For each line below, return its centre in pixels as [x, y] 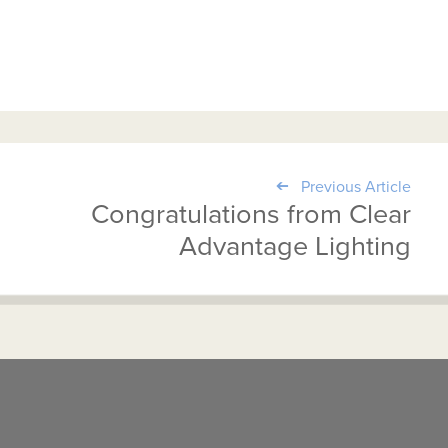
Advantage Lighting [294, 247]
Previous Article [355, 187]
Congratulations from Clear [250, 215]
